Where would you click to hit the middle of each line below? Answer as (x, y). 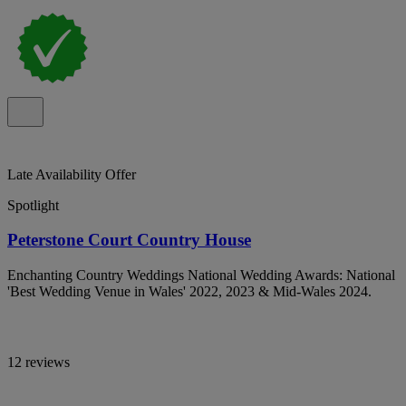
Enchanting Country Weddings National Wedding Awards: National (201, 275)
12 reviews (39, 362)
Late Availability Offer (72, 174)
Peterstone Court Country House (129, 240)
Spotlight (33, 205)
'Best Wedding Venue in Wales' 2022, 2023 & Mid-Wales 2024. (189, 291)
